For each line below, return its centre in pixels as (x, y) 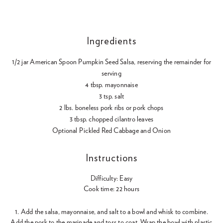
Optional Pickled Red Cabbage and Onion (111, 131)
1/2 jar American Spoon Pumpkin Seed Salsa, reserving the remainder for (111, 62)
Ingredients (111, 42)
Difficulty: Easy (111, 179)
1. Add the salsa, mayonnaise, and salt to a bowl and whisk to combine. (111, 212)
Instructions (111, 159)
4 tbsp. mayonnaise (111, 85)
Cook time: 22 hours (111, 189)
